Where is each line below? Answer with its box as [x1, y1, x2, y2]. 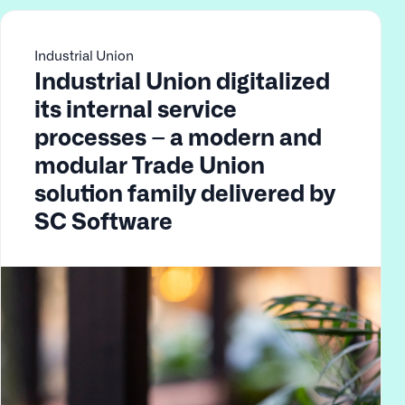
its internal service [33, 93, 237, 121]
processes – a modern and [33, 121, 322, 149]
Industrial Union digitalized [33, 65, 330, 93]
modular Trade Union [33, 149, 265, 177]
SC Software [33, 205, 173, 233]
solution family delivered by [33, 177, 335, 205]
